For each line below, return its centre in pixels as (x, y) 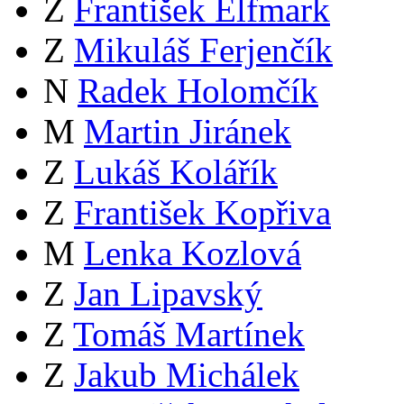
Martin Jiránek (188, 131)
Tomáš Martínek (189, 334)
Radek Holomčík (198, 91)
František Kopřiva (202, 212)
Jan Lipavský (168, 294)
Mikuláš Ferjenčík (203, 50)
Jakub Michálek (187, 375)
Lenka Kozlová (193, 253)
